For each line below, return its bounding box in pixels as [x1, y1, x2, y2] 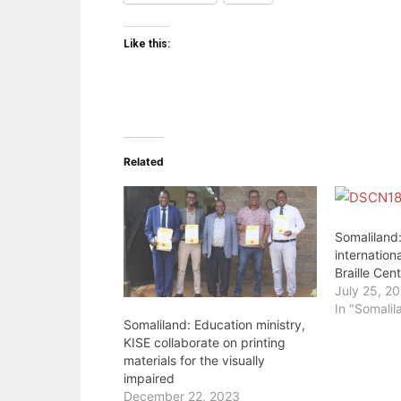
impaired [124, 370, 175, 386]
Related [124, 155, 164, 168]
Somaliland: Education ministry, [124, 316, 305, 332]
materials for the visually [124, 352, 265, 368]
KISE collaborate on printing [124, 334, 286, 350]
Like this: [124, 38, 170, 50]
